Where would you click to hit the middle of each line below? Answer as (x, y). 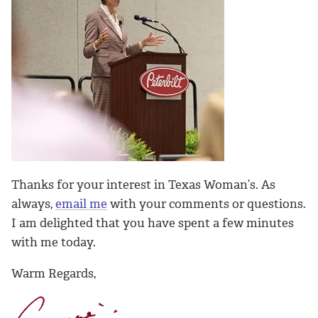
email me (81, 203)
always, (33, 203)
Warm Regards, (54, 274)
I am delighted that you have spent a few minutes (153, 223)
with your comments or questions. (207, 203)
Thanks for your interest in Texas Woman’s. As (143, 184)
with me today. (54, 242)
